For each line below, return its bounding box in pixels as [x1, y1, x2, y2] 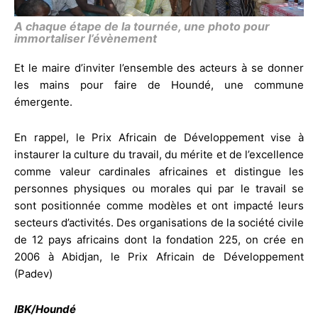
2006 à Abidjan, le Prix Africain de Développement [14, 249, 304, 263]
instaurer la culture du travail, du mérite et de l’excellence [14, 147, 304, 161]
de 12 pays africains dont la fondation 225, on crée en [14, 232, 304, 246]
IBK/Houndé [14, 302, 76, 316]
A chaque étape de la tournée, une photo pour [14, 18, 270, 33]
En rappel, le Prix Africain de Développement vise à [14, 130, 304, 144]
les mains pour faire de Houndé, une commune [14, 77, 304, 92]
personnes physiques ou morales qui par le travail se [14, 181, 304, 195]
